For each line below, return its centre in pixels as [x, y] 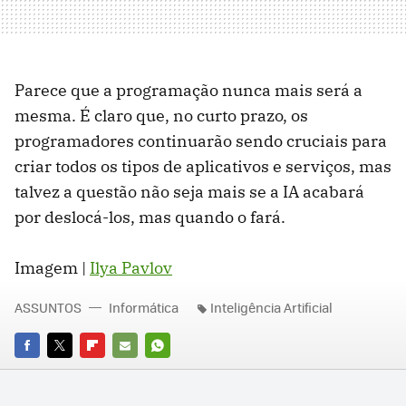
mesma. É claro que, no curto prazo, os [161, 115]
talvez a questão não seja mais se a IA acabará [189, 191]
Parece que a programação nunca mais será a [188, 90]
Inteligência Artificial [271, 307]
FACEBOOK [45, 371]
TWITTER [72, 371]
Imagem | [52, 267]
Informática [144, 307]
